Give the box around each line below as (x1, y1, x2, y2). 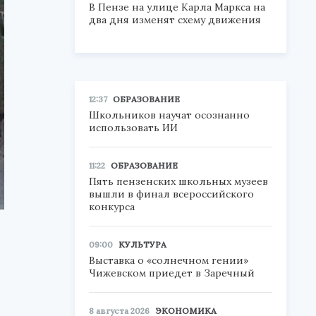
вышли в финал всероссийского (89, 188, 254, 200)
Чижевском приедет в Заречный (89, 267, 255, 279)
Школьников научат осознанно (89, 109, 250, 121)
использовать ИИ (89, 121, 178, 134)
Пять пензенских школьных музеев (89, 175, 268, 188)
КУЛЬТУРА (119, 239, 166, 250)
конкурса (89, 200, 135, 213)
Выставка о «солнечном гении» (89, 254, 248, 267)
